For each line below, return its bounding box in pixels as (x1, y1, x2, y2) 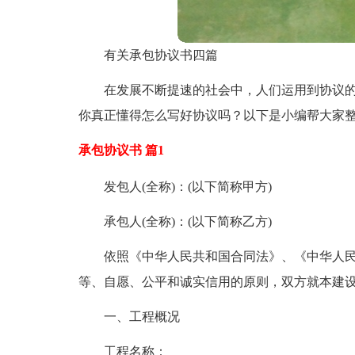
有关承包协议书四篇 (103, 48, 218, 62)
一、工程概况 (103, 310, 180, 323)
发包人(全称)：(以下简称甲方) (103, 180, 272, 193)
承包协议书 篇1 (78, 143, 164, 157)
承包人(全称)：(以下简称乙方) (103, 215, 272, 228)
